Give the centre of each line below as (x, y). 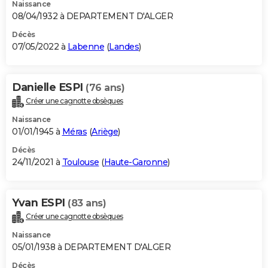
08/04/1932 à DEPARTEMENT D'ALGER (92, 16)
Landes (124, 47)
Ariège (105, 132)
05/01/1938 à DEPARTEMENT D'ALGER (91, 247)
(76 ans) (105, 88)
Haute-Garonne (135, 162)
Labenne (86, 47)
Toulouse (80, 162)
